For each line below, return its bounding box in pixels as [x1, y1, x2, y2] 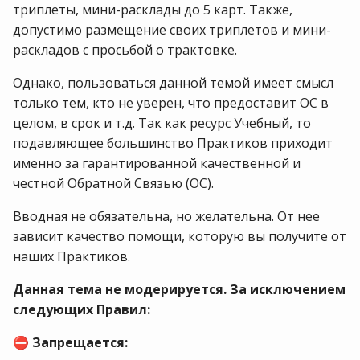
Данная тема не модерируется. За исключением [13, 280, 346, 299]
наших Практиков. [13, 247, 130, 266]
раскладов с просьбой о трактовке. [13, 41, 237, 59]
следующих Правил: [13, 301, 150, 319]
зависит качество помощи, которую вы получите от [13, 227, 346, 246]
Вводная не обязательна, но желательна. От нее [13, 207, 320, 226]
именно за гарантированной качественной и [13, 154, 301, 173]
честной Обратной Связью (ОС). [13, 174, 214, 193]
